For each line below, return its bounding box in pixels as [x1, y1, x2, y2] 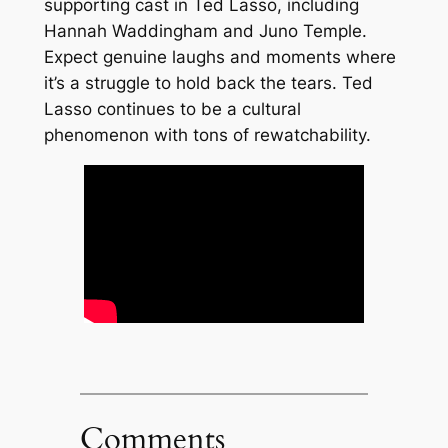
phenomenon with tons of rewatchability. [43, 125, 371, 146]
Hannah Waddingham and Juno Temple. [43, 21, 367, 42]
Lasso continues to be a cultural [43, 99, 301, 120]
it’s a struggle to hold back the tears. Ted [43, 73, 373, 94]
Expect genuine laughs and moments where [43, 47, 396, 68]
